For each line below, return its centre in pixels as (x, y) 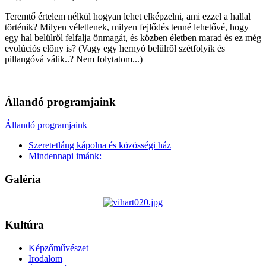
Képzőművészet (58, 248)
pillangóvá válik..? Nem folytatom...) (74, 59)
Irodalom (45, 258)
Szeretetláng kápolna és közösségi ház (100, 145)
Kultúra (24, 225)
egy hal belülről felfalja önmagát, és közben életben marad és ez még (133, 37)
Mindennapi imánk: (65, 156)
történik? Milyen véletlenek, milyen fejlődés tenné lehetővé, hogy (127, 27)
